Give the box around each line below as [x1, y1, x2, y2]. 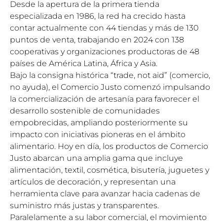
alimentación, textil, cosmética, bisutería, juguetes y [10, 165, 209, 175]
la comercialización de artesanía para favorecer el [10, 94, 199, 104]
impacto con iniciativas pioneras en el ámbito [10, 130, 185, 139]
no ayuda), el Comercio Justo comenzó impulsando [10, 82, 210, 92]
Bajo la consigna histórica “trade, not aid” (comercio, [10, 71, 210, 80]
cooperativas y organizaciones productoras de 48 [10, 47, 199, 56]
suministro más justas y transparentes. [10, 201, 159, 210]
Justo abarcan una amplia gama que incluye [10, 153, 183, 163]
